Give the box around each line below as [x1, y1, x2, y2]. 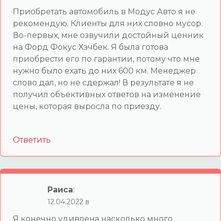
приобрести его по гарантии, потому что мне [13, 54, 200, 64]
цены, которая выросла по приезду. [13, 101, 161, 111]
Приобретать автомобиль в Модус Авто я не [13, 6, 195, 16]
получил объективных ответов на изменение [13, 89, 201, 99]
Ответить [13, 135, 51, 145]
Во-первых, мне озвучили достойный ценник [13, 30, 204, 40]
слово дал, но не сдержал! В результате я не [13, 77, 194, 87]
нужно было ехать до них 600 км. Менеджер [13, 66, 196, 75]
